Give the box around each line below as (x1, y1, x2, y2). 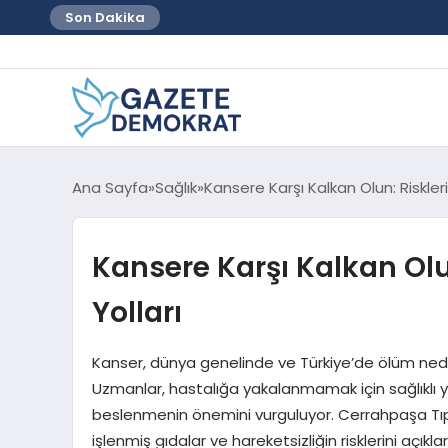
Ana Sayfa (72, 176, 148, 198)
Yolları (91, 291, 182, 332)
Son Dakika (65, 8, 145, 27)
